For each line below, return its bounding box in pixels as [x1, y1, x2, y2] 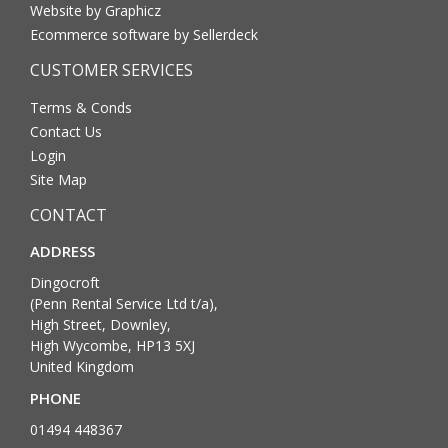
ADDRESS [30, 240, 95, 261]
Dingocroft [30, 272, 100, 292]
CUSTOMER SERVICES [30, 58, 193, 81]
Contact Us [30, 121, 102, 141]
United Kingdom [30, 356, 134, 376]
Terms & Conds [30, 97, 132, 117]
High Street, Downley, [30, 314, 171, 334]
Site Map [30, 169, 87, 189]
